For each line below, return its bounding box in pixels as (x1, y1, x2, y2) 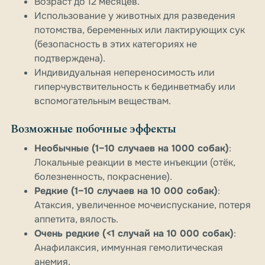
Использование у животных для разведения (34, 9, 235, 22)
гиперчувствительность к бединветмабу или (34, 80, 235, 93)
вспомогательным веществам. (34, 95, 171, 108)
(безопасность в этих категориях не (34, 38, 197, 51)
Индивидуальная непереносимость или (34, 66, 215, 79)
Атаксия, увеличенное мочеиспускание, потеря (34, 199, 251, 212)
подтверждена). (34, 52, 105, 65)
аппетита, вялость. (34, 213, 118, 226)
